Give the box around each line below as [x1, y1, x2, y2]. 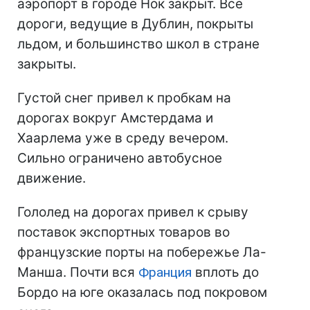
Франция [138, 264, 192, 280]
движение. [17, 170, 86, 186]
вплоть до [192, 264, 259, 280]
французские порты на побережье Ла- [17, 244, 266, 260]
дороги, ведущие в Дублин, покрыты [17, 16, 253, 32]
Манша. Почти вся [17, 264, 138, 280]
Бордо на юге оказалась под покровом [17, 284, 267, 300]
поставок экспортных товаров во [17, 224, 230, 240]
